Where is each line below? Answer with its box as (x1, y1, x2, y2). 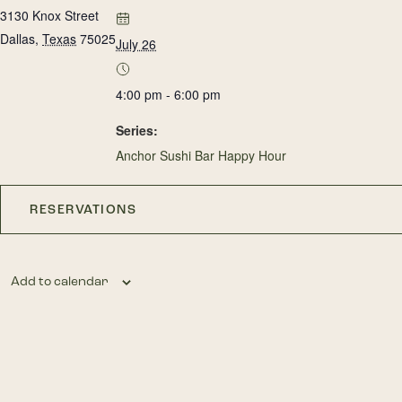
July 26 (116, 35, 156, 53)
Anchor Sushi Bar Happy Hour (116, 146, 286, 164)
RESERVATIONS (30, 202, 136, 217)
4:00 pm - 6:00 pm (116, 85, 221, 103)
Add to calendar (11, 274, 109, 289)
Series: (116, 121, 158, 139)
